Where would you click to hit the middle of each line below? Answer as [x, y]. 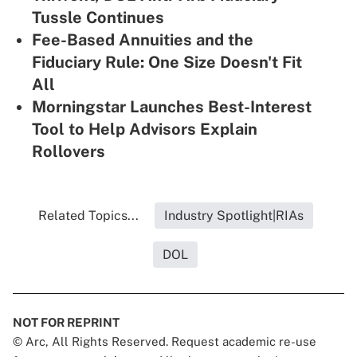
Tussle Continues [98, 18]
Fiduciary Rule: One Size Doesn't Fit [167, 63]
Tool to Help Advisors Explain [145, 129]
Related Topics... [88, 216]
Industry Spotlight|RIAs [233, 216]
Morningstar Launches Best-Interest [172, 107]
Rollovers [69, 152]
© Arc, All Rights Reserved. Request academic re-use [165, 342]
